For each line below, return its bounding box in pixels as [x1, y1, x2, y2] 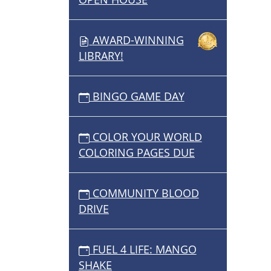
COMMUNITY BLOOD [89, 186, 199, 201]
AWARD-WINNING [92, 33, 184, 48]
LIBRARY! [79, 48, 123, 64]
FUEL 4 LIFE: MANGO [89, 242, 197, 257]
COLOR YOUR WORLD [89, 129, 202, 145]
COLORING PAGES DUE [79, 145, 195, 160]
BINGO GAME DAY [89, 89, 184, 104]
